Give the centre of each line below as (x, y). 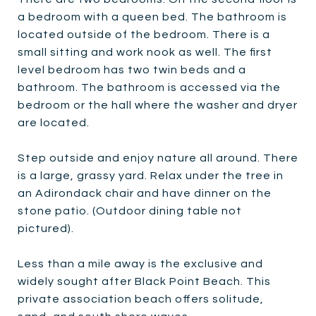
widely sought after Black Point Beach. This (144, 281)
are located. (54, 122)
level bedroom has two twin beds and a (132, 69)
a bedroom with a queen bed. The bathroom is (152, 17)
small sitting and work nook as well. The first (145, 52)
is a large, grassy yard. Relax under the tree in (151, 175)
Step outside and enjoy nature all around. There (158, 158)
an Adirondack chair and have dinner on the (145, 193)
